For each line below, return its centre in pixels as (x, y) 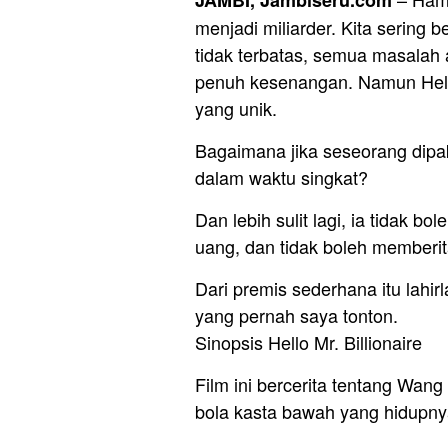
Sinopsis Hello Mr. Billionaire (308, 341)
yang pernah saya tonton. (296, 314)
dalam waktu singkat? (281, 176)
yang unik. (236, 107)
